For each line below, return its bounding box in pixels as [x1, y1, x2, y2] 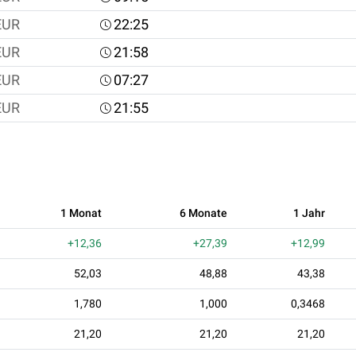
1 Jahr [293, 206, 325, 219]
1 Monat [60, 206, 102, 219]
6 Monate [180, 206, 227, 219]
